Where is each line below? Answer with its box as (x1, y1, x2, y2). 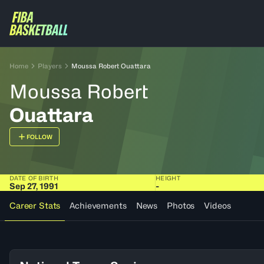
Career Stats (9, 200, 61, 210)
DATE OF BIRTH (9, 174, 58, 181)
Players (38, 62, 62, 70)
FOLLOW (27, 133, 52, 140)
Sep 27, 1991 (9, 181, 58, 191)
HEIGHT (156, 174, 180, 181)
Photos (167, 200, 195, 210)
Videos (204, 200, 231, 210)
